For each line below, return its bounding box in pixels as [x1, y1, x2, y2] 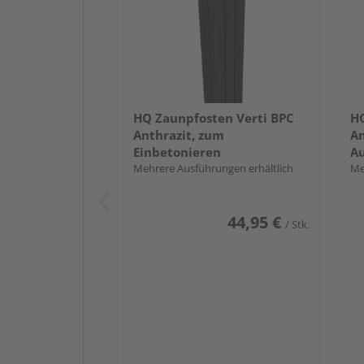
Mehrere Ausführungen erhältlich [133, 160, 293, 175]
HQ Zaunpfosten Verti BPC [133, 109, 294, 126]
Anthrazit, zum [133, 126, 224, 143]
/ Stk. [284, 216, 310, 232]
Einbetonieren [133, 143, 221, 160]
